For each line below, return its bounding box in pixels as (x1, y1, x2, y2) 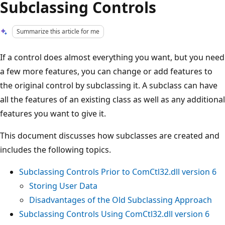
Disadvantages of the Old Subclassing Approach (29, 194, 212, 205)
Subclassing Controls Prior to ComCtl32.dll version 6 (19, 166, 216, 177)
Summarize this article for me (17, 27, 100, 36)
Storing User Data (29, 180, 97, 191)
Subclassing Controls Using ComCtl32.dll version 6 (19, 208, 209, 219)
